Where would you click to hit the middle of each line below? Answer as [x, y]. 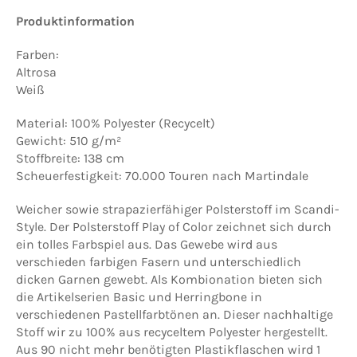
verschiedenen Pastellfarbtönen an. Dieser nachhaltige [175, 314]
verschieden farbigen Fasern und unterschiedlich [159, 261]
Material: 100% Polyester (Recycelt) [116, 123]
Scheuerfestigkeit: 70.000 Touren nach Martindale [162, 175]
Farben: [37, 54]
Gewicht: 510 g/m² [69, 140]
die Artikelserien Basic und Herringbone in [139, 296]
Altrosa [36, 72]
